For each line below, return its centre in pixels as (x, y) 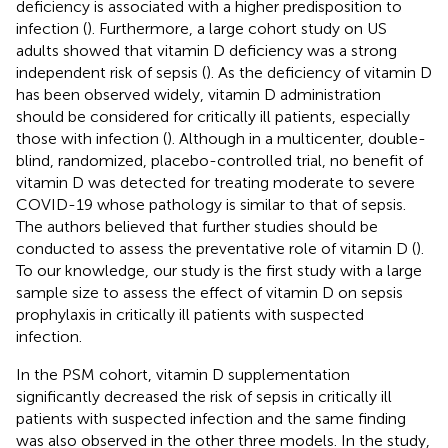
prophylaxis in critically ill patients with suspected (190, 314)
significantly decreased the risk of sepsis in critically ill (204, 396)
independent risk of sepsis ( (111, 72)
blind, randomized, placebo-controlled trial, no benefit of (219, 160)
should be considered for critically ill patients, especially (213, 116)
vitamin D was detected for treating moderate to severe (215, 182)
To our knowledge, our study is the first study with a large (219, 270)
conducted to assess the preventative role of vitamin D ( (216, 248)
